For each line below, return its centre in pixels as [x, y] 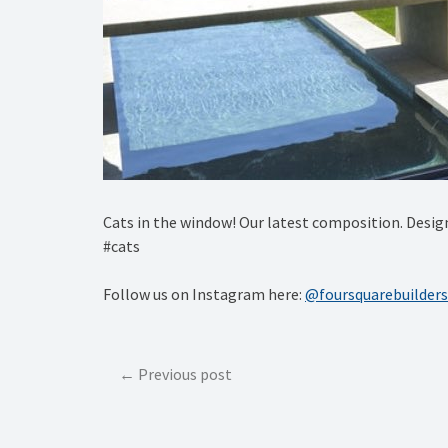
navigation [156, 403]
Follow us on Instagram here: [204, 294]
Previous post [185, 374]
